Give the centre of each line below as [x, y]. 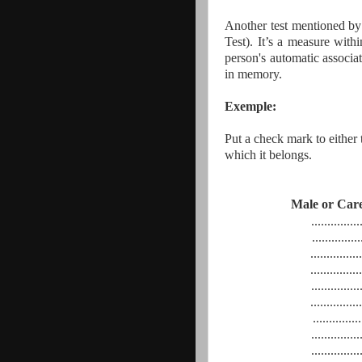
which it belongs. [268, 154]
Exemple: [250, 106]
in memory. [253, 74]
